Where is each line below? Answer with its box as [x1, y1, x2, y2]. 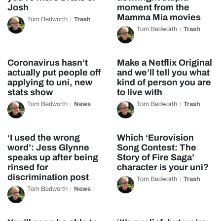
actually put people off [7, 68, 101, 77]
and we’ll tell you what [116, 68, 210, 77]
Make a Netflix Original [116, 58, 212, 68]
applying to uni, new [7, 77, 92, 87]
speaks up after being [7, 152, 98, 162]
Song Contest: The [116, 143, 196, 152]
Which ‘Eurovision [116, 133, 194, 143]
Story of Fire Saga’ [116, 152, 194, 162]
